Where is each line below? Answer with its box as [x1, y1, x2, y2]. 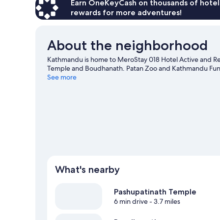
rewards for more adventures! [71, 7, 182, 17]
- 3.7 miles [148, 197, 180, 206]
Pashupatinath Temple [114, 187, 196, 197]
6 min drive [114, 197, 148, 206]
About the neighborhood [47, 36, 208, 54]
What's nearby [55, 164, 120, 176]
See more [47, 72, 77, 82]
